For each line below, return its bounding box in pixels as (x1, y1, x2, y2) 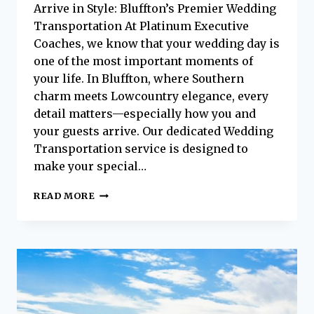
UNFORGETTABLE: (94, 243, 191, 255)
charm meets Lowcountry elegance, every (34, 89, 268, 104)
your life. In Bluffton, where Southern (34, 71, 244, 86)
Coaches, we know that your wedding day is (34, 36, 280, 51)
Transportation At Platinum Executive (34, 19, 249, 34)
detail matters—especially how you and (34, 107, 256, 121)
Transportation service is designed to (34, 142, 248, 156)
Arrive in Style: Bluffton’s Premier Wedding (34, 1, 276, 16)
